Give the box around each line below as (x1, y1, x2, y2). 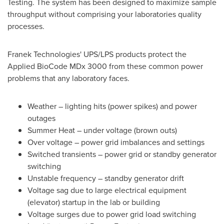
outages (27, 112, 55, 124)
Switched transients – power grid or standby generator (27, 148, 216, 160)
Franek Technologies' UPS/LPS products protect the (7, 48, 186, 60)
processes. (7, 20, 44, 32)
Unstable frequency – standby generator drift (27, 172, 184, 184)
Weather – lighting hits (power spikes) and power (27, 100, 197, 112)
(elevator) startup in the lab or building (27, 196, 160, 208)
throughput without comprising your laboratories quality (7, 8, 201, 20)
